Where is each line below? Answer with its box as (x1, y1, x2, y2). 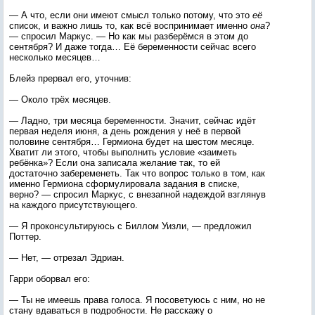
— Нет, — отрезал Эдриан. (9, 252, 124, 263)
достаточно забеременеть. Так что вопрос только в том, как (9, 168, 265, 179)
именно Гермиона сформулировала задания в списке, (9, 179, 240, 189)
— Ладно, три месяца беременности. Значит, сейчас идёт (9, 115, 256, 126)
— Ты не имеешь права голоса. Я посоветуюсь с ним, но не (9, 295, 265, 305)
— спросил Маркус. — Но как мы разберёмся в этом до (9, 31, 248, 41)
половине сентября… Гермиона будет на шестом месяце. (9, 136, 255, 147)
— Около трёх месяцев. (9, 94, 111, 105)
